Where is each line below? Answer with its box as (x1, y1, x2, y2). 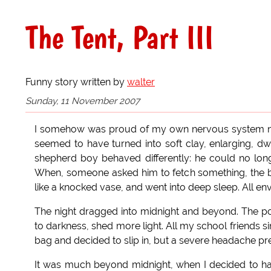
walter (127, 76, 155, 88)
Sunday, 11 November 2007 (25, 95, 140, 106)
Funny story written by (25, 76, 127, 88)
